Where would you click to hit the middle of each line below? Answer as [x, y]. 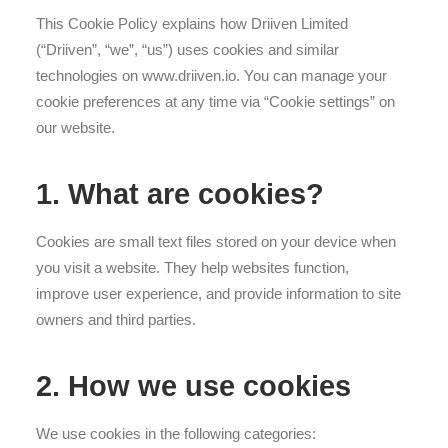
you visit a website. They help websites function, [192, 267]
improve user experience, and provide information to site [218, 293]
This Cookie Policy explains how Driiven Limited [192, 23]
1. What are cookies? [180, 194]
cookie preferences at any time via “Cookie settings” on [215, 101]
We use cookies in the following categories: [176, 433]
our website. [75, 127]
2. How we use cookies [193, 386]
